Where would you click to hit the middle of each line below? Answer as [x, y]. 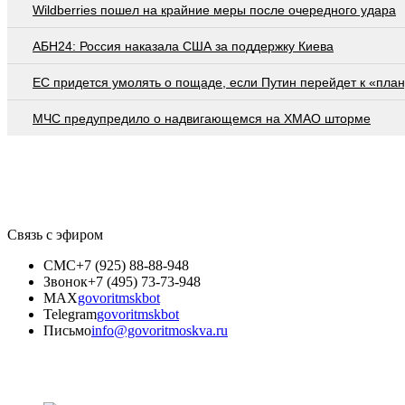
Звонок [66, 281]
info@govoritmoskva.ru [160, 330]
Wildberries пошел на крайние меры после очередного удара [214, 9]
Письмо [67, 330]
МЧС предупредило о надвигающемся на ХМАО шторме [202, 118]
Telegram [70, 314]
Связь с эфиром [55, 234]
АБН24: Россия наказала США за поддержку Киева [183, 46]
